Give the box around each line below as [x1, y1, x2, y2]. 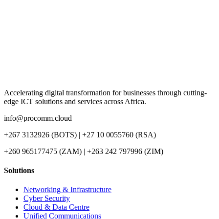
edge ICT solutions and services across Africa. [4, 97, 146, 106]
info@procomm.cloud [4, 113, 72, 122]
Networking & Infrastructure [23, 185, 111, 194]
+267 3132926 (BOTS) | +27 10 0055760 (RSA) [4, 130, 156, 139]
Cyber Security [23, 194, 70, 203]
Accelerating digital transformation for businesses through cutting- [4, 88, 207, 97]
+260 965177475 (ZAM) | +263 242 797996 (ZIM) [4, 147, 163, 155]
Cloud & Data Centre [23, 203, 89, 212]
